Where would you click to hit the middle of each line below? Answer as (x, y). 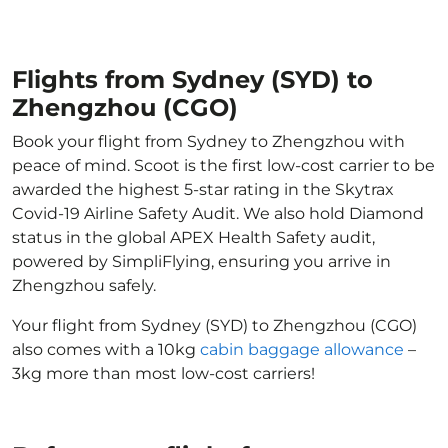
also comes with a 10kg (106, 349)
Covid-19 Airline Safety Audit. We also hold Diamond (218, 213)
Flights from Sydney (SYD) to (192, 79)
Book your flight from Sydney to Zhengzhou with (208, 141)
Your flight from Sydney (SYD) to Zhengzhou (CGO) (214, 325)
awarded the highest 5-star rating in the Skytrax (203, 189)
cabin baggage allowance (302, 349)
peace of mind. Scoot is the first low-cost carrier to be (223, 165)
